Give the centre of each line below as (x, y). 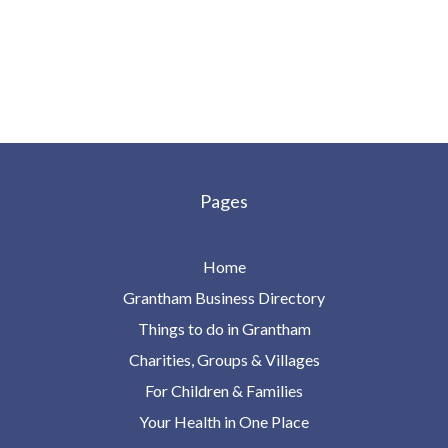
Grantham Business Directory (224, 297)
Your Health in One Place (224, 421)
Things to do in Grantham (224, 328)
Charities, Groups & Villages (224, 359)
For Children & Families (224, 390)
